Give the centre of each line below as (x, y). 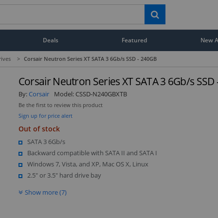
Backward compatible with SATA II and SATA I (92, 153)
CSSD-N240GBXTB (101, 94)
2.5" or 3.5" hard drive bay (64, 175)
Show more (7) (45, 192)
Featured (135, 40)
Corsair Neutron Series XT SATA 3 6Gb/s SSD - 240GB (90, 59)
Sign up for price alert (45, 115)
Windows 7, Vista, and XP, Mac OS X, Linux (88, 164)
